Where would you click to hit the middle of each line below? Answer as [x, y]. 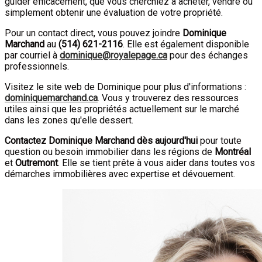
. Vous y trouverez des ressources [168, 98]
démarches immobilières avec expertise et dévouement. [120, 174]
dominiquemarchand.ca [51, 98]
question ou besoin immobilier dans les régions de [110, 152]
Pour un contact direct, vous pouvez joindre [94, 33]
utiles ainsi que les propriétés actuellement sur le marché [122, 109]
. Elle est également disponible [186, 44]
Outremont [37, 163]
